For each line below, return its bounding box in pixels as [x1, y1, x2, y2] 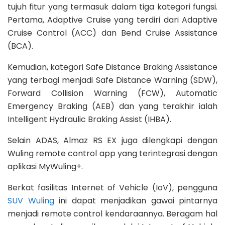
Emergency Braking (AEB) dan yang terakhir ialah [8, 100, 217, 112]
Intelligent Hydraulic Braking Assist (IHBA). [8, 113, 171, 125]
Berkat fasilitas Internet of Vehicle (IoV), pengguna [8, 181, 217, 193]
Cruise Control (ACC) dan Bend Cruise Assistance [8, 27, 217, 39]
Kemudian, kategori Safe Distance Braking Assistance [8, 61, 217, 73]
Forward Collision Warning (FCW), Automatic [8, 87, 217, 99]
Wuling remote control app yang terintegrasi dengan [8, 147, 217, 159]
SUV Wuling [8, 194, 54, 206]
